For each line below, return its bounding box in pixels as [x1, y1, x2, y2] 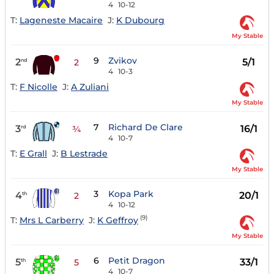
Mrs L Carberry [20, 214, 84, 226]
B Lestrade [61, 147, 108, 159]
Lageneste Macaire [20, 14, 103, 26]
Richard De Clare [108, 122, 183, 133]
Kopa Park [108, 188, 154, 200]
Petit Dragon [108, 255, 166, 267]
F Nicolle [20, 81, 57, 92]
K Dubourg [116, 14, 165, 26]
